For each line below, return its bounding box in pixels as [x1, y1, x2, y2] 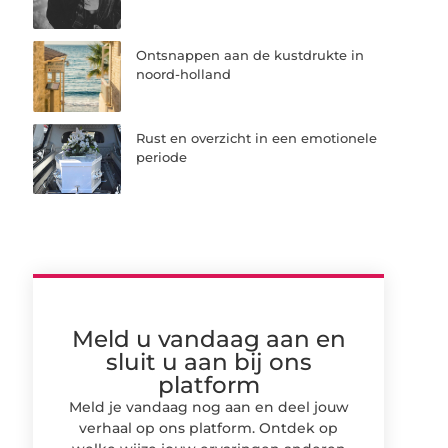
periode [136, 148, 188, 165]
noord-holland [136, 66, 232, 83]
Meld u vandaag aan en [71, 324, 346, 353]
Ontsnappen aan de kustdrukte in [136, 47, 365, 64]
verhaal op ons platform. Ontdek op [79, 418, 339, 437]
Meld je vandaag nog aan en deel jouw [68, 397, 349, 416]
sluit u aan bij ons [105, 347, 312, 376]
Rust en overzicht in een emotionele [136, 129, 378, 146]
